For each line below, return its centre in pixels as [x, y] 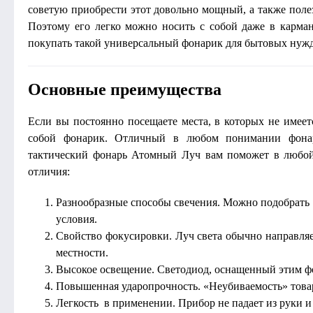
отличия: [49, 172]
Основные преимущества [125, 89]
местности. [82, 253]
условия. [77, 219]
